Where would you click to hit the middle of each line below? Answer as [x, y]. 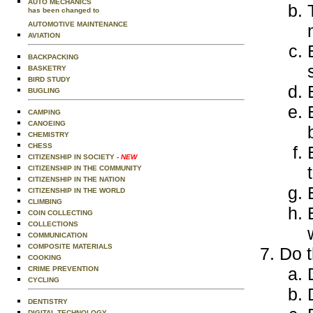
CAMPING [44, 112]
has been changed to [64, 12]
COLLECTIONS [53, 224]
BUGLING [44, 90]
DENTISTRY [48, 301]
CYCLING [44, 280]
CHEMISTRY [49, 134]
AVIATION [44, 35]
